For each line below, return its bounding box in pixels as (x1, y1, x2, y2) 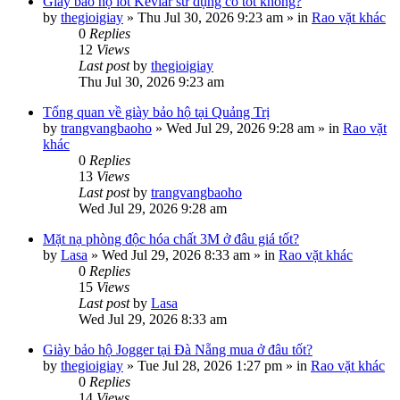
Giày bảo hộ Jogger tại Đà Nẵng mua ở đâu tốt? (43, 342, 312, 357)
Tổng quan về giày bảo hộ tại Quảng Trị (43, 104, 270, 120)
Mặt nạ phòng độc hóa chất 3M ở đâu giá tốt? (43, 231, 299, 246)
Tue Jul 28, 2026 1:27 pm (137, 358, 282, 373)
